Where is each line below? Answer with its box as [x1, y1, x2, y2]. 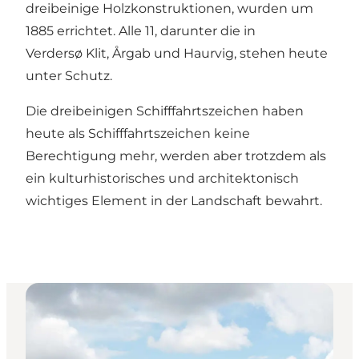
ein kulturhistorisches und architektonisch [26, 171, 299, 187]
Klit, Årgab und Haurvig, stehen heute [83, 46, 328, 62]
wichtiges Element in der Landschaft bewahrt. [26, 193, 325, 209]
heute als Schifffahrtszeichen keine [26, 126, 250, 142]
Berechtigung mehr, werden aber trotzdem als [26, 148, 326, 164]
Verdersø [26, 46, 83, 62]
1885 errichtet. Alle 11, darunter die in [26, 23, 256, 39]
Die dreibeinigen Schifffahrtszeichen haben [26, 103, 304, 119]
